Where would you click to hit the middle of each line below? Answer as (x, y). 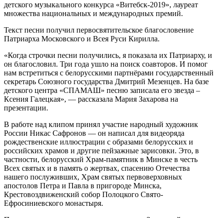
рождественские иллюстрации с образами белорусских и (99, 142)
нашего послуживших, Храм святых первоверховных (93, 177)
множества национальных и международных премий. (93, 13)
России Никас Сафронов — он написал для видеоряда (94, 133)
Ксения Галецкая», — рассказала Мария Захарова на (91, 99)
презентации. (26, 108)
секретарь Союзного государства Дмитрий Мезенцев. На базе (106, 81)
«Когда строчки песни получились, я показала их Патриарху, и (108, 55)
